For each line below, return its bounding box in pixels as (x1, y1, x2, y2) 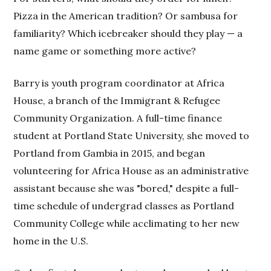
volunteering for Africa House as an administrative (13, 164, 249, 177)
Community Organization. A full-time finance (13, 111, 223, 124)
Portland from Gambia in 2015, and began (13, 146, 206, 159)
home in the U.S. (13, 234, 89, 247)
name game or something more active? (13, 44, 197, 57)
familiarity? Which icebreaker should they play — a (13, 27, 243, 39)
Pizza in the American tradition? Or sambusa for (13, 9, 238, 22)
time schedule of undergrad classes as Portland (13, 199, 235, 212)
